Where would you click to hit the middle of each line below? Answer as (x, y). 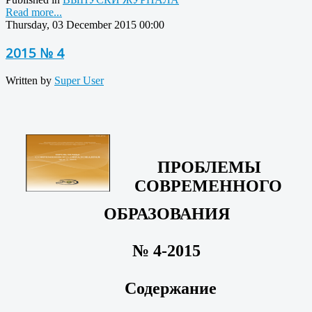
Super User (79, 81)
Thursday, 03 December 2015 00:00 (85, 24)
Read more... (34, 12)
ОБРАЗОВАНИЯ (166, 214)
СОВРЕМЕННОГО (208, 186)
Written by (30, 81)
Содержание (166, 288)
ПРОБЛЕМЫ (209, 167)
